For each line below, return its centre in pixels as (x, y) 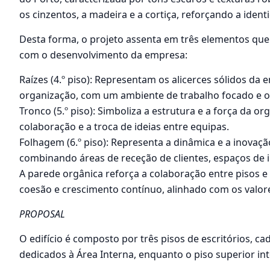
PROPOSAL (42, 214)
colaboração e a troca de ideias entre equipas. (124, 127)
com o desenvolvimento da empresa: (103, 55)
